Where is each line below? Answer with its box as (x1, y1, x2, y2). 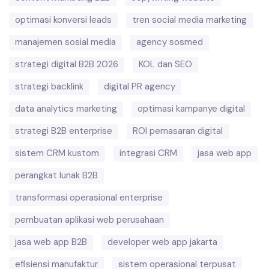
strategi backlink (15, 80, 83, 92)
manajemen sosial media (15, 36, 116, 48)
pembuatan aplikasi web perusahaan (15, 214, 164, 226)
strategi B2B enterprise (15, 125, 112, 137)
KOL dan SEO (139, 58, 192, 70)
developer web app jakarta (107, 236, 217, 248)
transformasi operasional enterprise (15, 192, 163, 204)
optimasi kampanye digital (138, 103, 245, 115)
